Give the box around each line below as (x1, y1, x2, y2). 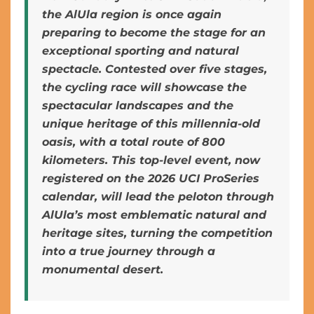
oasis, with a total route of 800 (42, 135, 225, 149)
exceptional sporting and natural (42, 44, 239, 57)
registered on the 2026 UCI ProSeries (42, 172, 259, 185)
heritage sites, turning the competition (42, 226, 273, 240)
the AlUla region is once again (42, 8, 221, 21)
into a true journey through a (42, 245, 215, 258)
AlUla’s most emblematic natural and (42, 208, 266, 221)
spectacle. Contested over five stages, (42, 62, 267, 76)
